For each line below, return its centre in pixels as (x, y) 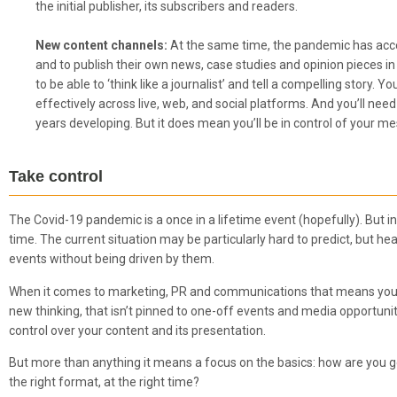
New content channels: (103, 46)
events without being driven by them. (112, 259)
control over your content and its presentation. (137, 330)
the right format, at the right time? (104, 382)
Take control (56, 177)
